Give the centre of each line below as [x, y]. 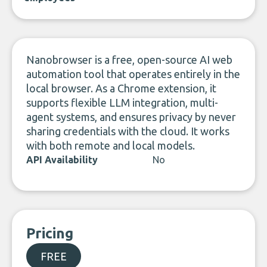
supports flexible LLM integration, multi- [122, 103]
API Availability [62, 160]
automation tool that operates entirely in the [133, 74]
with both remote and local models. [111, 145]
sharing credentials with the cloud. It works [128, 131]
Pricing [50, 233]
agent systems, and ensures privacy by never [131, 117]
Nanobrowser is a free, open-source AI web [129, 60]
